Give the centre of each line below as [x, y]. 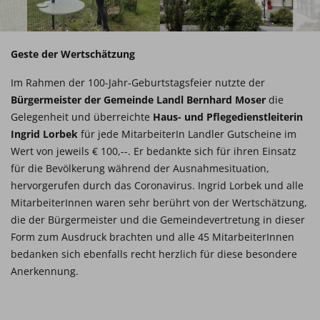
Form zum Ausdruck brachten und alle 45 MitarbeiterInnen [152, 237]
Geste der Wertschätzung [73, 54]
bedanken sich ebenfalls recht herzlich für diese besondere [154, 254]
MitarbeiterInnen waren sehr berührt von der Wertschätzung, [159, 202]
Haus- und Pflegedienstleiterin [228, 117]
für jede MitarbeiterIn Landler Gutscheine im [187, 134]
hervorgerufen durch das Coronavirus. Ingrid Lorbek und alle [157, 185]
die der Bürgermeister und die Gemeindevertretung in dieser [158, 220]
